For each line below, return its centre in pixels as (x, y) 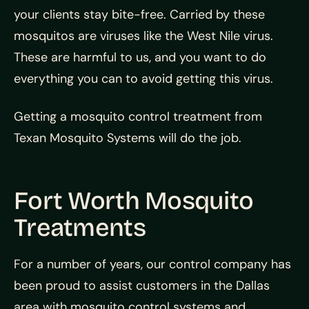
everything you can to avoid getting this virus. (143, 79)
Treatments (80, 228)
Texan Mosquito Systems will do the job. (128, 138)
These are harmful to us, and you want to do (140, 57)
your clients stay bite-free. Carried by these (139, 14)
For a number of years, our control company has (152, 264)
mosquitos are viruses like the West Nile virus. (143, 36)
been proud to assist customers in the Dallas (142, 286)
